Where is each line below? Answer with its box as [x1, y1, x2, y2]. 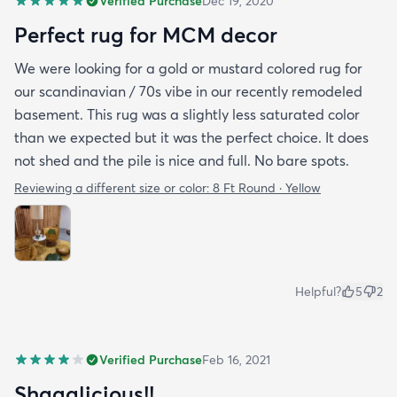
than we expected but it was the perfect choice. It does [14, 128, 369, 146]
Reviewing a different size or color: [14, 179, 213, 196]
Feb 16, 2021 [202, 351, 270, 368]
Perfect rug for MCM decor [14, 20, 277, 48]
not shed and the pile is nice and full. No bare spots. [14, 151, 349, 169]
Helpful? [295, 283, 341, 300]
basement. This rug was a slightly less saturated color [14, 105, 360, 123]
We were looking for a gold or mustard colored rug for [14, 58, 362, 77]
